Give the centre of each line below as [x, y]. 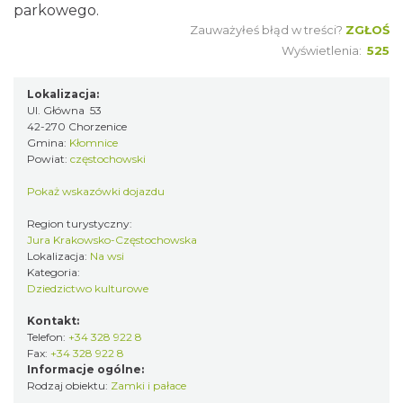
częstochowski [108, 159]
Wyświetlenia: [324, 50]
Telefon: [48, 337]
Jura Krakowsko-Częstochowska [112, 240]
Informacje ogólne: [85, 369]
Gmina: [48, 143]
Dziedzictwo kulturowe [88, 288]
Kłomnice [94, 143]
